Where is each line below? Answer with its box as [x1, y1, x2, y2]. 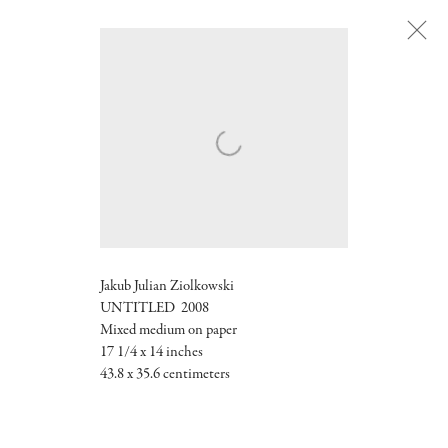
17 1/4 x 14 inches [100, 345, 203, 361]
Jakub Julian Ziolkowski [100, 279, 234, 295]
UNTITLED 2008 [100, 301, 209, 317]
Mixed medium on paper [100, 323, 237, 339]
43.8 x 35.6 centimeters [100, 367, 230, 383]
